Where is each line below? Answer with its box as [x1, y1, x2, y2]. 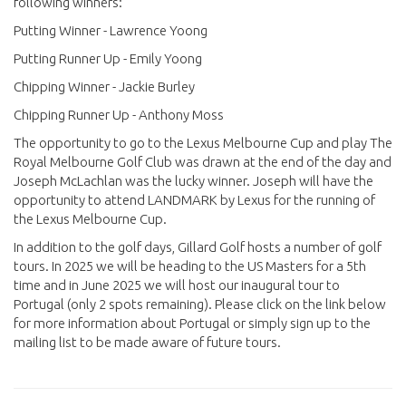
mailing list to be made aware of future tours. [14, 334, 281, 351]
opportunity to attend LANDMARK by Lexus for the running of [14, 192, 375, 208]
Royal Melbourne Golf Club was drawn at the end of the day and [14, 154, 391, 170]
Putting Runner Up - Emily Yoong [14, 51, 202, 67]
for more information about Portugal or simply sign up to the [14, 315, 371, 332]
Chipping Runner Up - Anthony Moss [14, 107, 224, 123]
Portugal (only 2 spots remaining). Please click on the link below [14, 296, 386, 313]
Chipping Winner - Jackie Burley [14, 79, 195, 95]
